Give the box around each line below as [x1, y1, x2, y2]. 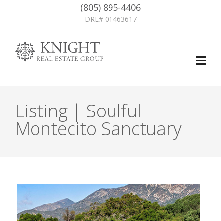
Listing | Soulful [15, 99, 141, 123]
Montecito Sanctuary [15, 116, 182, 141]
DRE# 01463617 [84, 14, 137, 24]
